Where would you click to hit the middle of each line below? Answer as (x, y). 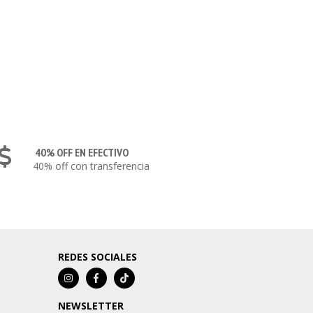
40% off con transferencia (92, 166)
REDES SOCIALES (97, 257)
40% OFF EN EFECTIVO (82, 153)
